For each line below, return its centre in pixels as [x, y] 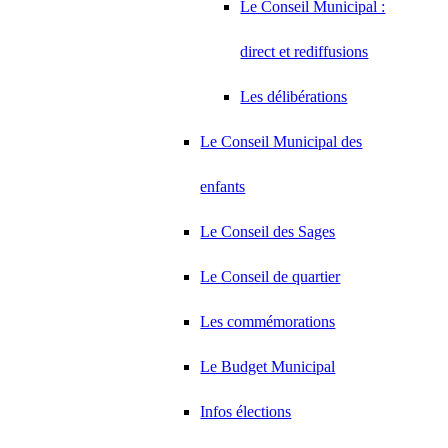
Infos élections [246, 411]
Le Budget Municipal [268, 366]
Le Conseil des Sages [268, 231]
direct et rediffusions [304, 51]
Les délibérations [294, 96]
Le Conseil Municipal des [281, 141]
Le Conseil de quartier [270, 276]
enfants [223, 186]
